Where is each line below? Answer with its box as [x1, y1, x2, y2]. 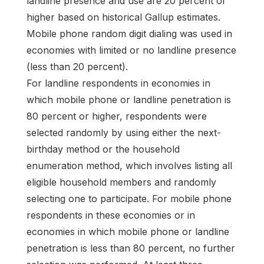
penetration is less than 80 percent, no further [27, 242, 235, 254]
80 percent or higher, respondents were [27, 110, 207, 122]
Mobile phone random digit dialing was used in [27, 27, 232, 39]
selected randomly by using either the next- [27, 126, 221, 138]
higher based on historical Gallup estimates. [27, 11, 220, 23]
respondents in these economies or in [27, 209, 195, 221]
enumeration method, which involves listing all [27, 159, 232, 171]
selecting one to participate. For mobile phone [27, 192, 232, 204]
